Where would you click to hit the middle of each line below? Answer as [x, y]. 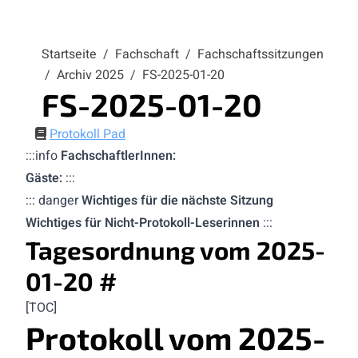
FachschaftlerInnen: [118, 155]
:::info [43, 155]
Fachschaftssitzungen [261, 54]
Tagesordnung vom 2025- [175, 249]
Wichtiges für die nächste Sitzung [177, 200]
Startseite [71, 54]
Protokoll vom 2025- [175, 337]
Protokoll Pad [88, 134]
